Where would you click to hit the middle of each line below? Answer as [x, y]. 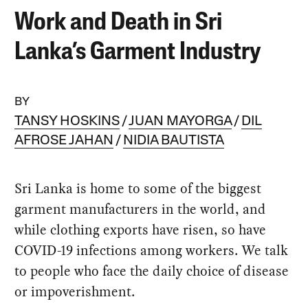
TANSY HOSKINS [67, 121]
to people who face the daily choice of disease [152, 271]
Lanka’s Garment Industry [138, 53]
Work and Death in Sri [119, 23]
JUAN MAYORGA [180, 121]
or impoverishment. [75, 291]
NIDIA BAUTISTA [174, 141]
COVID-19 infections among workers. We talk [152, 250]
